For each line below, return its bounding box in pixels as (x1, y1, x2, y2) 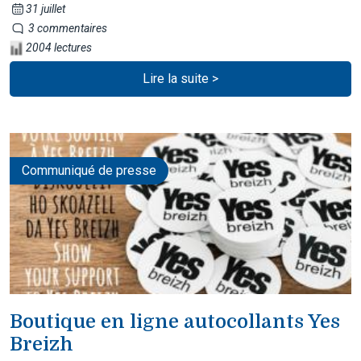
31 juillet (25, 2, 65, 15)
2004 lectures (23, 40, 92, 54)
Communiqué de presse (22, 162, 156, 178)
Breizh (10, 332, 73, 355)
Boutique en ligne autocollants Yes (10, 309, 340, 333)
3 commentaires (25, 21, 107, 35)
